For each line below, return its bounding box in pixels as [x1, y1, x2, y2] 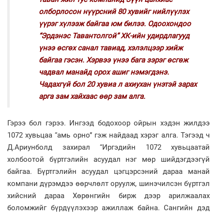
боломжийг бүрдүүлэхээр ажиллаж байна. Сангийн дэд [7, 203, 210, 212]
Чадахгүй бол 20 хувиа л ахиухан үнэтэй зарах [39, 80, 197, 89]
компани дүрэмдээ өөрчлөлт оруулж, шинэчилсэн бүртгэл [7, 179, 210, 188]
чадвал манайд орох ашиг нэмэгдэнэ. [39, 68, 169, 77]
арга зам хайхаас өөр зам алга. [39, 92, 145, 101]
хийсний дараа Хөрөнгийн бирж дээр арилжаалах [7, 191, 210, 200]
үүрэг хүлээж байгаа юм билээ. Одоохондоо [39, 19, 191, 28]
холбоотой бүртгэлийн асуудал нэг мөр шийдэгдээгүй [7, 155, 210, 164]
